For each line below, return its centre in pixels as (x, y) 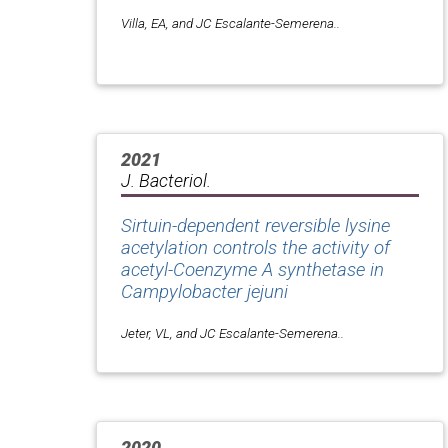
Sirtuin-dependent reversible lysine (255, 225)
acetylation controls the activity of (255, 247)
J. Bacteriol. (166, 180)
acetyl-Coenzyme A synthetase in (252, 269)
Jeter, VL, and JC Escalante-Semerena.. (232, 332)
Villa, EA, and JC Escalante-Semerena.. (230, 22)
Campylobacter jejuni (204, 291)
